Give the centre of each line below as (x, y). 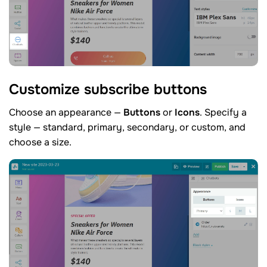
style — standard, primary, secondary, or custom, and (127, 127)
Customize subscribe (81, 90)
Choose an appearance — (66, 112)
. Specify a (223, 112)
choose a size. (40, 142)
